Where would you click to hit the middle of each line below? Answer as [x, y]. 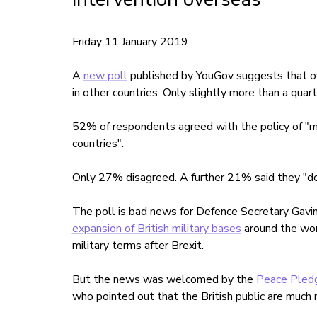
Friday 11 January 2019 [130, 42]
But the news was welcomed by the [164, 280]
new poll [105, 76]
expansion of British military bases [156, 229]
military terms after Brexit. [138, 246]
